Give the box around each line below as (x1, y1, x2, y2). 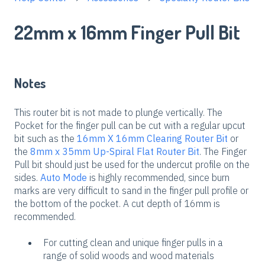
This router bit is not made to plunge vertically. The (14, 106, 222, 119)
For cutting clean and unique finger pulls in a (43, 237, 223, 249)
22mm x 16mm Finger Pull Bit (14, 20, 240, 44)
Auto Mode (40, 172, 87, 184)
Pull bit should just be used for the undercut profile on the (14, 159, 250, 171)
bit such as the (14, 132, 77, 145)
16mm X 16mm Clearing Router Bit (77, 132, 228, 145)
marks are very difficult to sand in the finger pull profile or (14, 185, 248, 197)
